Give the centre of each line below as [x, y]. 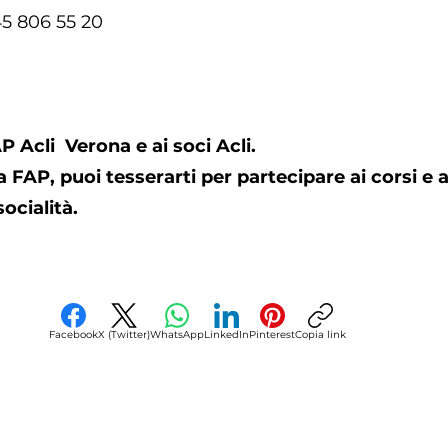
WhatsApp [177, 334]
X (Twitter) [124, 334]
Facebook [73, 334]
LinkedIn [226, 334]
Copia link [320, 334]
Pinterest [272, 334]
